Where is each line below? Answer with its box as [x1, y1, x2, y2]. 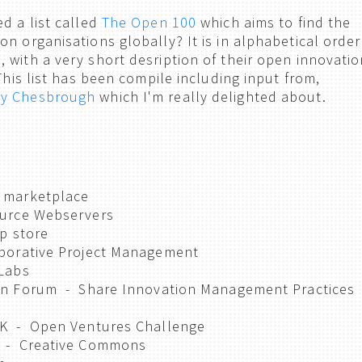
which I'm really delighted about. [95, 87, 326, 106]
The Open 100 [101, 13, 197, 32]
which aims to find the [196, 13, 351, 32]
